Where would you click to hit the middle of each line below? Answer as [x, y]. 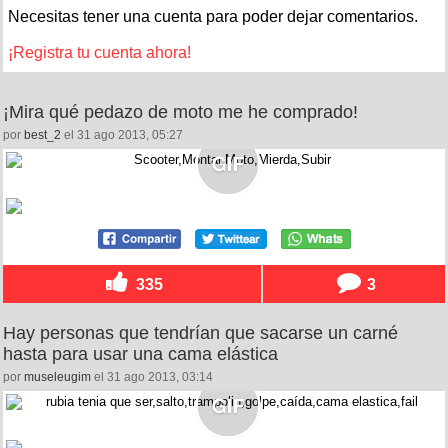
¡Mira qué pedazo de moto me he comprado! [180, 111]
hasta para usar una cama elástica [140, 353]
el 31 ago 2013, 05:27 [122, 134]
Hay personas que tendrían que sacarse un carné [200, 332]
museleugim [57, 376]
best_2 [42, 134]
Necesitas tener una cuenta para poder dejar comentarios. [213, 16]
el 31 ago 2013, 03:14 [152, 376]
